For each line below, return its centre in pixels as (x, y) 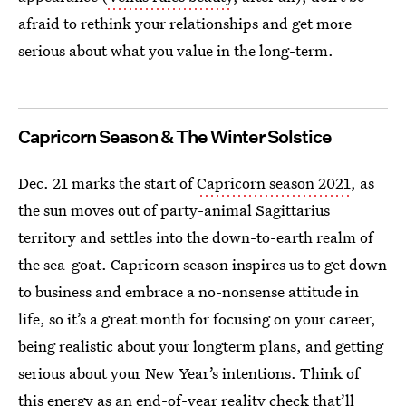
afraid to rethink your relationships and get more (185, 23)
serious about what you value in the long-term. (176, 50)
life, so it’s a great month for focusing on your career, (197, 319)
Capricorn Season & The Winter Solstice (175, 137)
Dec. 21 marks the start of (107, 183)
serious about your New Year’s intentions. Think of (189, 373)
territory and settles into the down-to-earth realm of (196, 237)
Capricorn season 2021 (274, 183)
